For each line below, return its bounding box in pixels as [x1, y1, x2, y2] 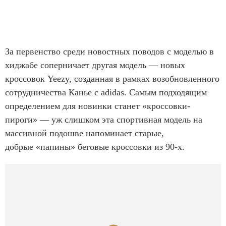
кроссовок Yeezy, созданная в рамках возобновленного [5, 74, 219, 84]
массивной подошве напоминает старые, [5, 128, 164, 139]
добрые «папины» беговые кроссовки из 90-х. [5, 142, 185, 152]
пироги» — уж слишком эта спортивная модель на [5, 115, 202, 125]
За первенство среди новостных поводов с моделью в [5, 46, 214, 57]
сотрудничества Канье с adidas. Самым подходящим [5, 87, 207, 98]
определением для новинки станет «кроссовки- [5, 101, 190, 111]
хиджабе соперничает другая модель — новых [5, 60, 185, 71]
